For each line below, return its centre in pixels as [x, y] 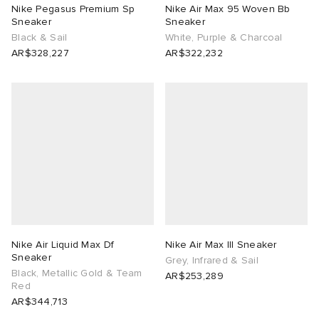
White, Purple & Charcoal [224, 38]
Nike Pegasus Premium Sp [73, 9]
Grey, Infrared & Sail [212, 261]
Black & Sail [40, 38]
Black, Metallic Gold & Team [77, 273]
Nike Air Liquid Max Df [63, 245]
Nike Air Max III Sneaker [221, 245]
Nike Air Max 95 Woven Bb [228, 9]
